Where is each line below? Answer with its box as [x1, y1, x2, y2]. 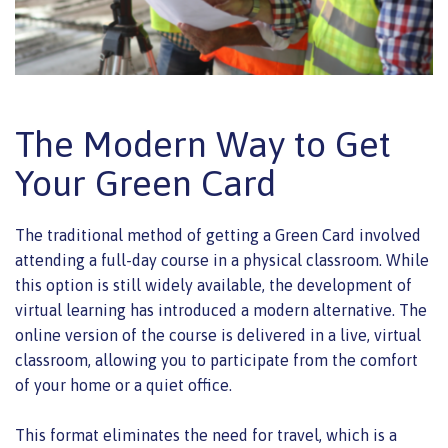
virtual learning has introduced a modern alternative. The [15, 300, 427, 319]
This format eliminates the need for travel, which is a [15, 425, 397, 444]
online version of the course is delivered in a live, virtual [15, 325, 421, 344]
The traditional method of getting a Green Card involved [15, 225, 421, 244]
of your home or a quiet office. [15, 375, 236, 394]
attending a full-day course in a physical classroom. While [15, 250, 429, 269]
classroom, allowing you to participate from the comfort [15, 350, 418, 369]
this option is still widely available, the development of [15, 275, 412, 294]
